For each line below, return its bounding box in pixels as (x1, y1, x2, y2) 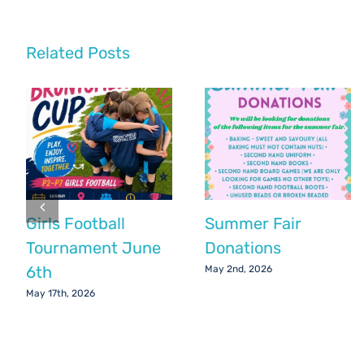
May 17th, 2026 (26, 288, 95, 300)
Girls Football (26, 213, 125, 233)
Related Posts (26, 43, 130, 63)
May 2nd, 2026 (205, 263, 272, 275)
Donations (205, 237, 281, 258)
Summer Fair (205, 213, 301, 233)
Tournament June (26, 237, 161, 258)
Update (207, 25, 240, 37)
